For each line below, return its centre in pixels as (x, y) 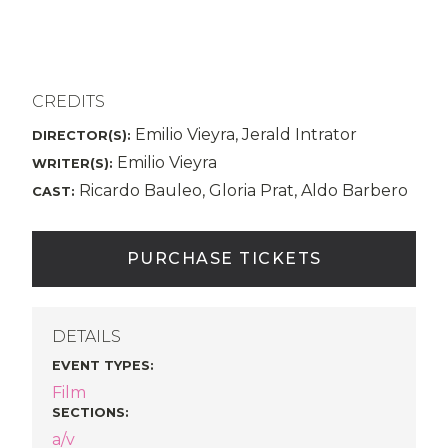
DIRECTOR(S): (81, 135)
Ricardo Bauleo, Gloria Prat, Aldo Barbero (241, 190)
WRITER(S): (72, 163)
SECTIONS (88, 412)
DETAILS (86, 336)
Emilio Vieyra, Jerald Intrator (244, 134)
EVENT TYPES (101, 365)
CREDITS (68, 101)
